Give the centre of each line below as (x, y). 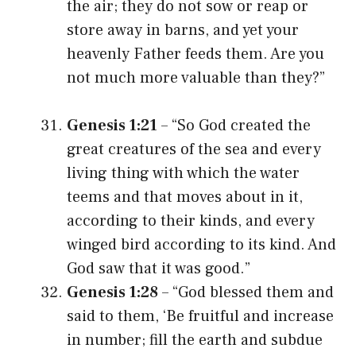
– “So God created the (234, 125)
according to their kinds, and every (191, 221)
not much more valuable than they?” (196, 77)
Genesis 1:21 (112, 125)
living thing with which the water (183, 173)
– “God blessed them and (246, 292)
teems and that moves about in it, (185, 197)
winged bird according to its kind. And (201, 244)
